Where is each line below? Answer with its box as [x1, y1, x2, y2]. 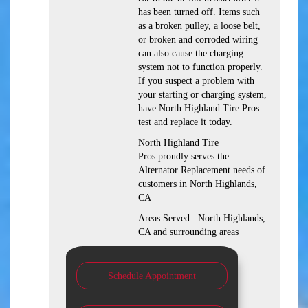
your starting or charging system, [138, 89, 267, 100]
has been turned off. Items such [138, 7, 260, 18]
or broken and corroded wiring [138, 34, 258, 45]
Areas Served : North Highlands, [138, 213, 265, 224]
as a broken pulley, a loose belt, [138, 21, 261, 32]
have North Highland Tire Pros [138, 103, 259, 114]
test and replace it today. [138, 117, 232, 128]
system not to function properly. [138, 62, 263, 73]
